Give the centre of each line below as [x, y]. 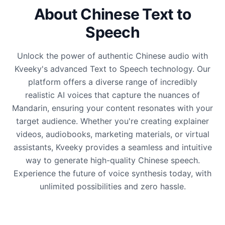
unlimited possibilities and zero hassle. [113, 186]
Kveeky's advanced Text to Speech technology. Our [113, 69]
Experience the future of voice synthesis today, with [113, 173]
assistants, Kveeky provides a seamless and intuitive [113, 147]
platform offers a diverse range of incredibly [113, 82]
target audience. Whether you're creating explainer [113, 121]
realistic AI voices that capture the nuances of [113, 95]
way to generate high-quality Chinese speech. [113, 160]
